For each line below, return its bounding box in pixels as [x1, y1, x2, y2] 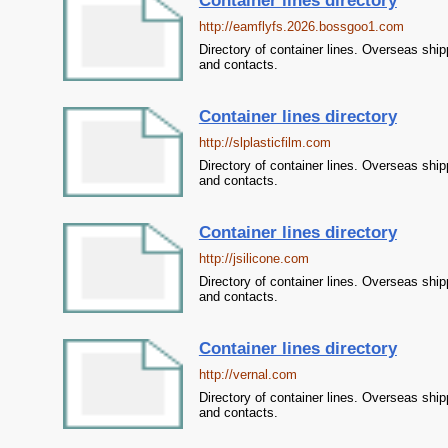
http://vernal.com [198, 367, 297, 382]
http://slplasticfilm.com [198, 135, 331, 150]
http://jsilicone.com [198, 251, 309, 266]
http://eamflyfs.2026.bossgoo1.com [198, 19, 404, 34]
